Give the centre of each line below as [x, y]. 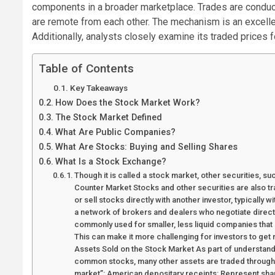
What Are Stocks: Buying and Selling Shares [146, 147]
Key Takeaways [99, 87]
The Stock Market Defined [108, 117]
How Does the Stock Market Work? [127, 103]
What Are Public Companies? [115, 132]
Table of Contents [86, 68]
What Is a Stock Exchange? [110, 161]
